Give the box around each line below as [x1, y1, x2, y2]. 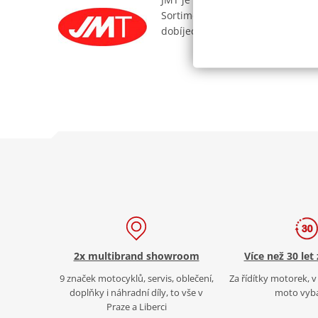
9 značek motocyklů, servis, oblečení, [59, 271, 214, 285]
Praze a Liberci [106, 300, 167, 313]
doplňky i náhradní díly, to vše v [70, 285, 203, 299]
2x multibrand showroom [73, 248, 199, 263]
